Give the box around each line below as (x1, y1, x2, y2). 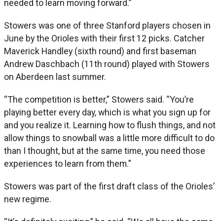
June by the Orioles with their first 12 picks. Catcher (4, 33, 205, 43)
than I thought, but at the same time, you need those (4, 145, 205, 156)
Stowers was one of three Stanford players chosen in (4, 20, 211, 31)
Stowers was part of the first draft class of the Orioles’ (4, 181, 215, 191)
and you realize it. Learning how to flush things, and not (4, 119, 216, 130)
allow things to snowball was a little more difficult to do (4, 132, 215, 143)
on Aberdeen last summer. (4, 71, 106, 82)
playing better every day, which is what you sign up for (4, 107, 211, 117)
